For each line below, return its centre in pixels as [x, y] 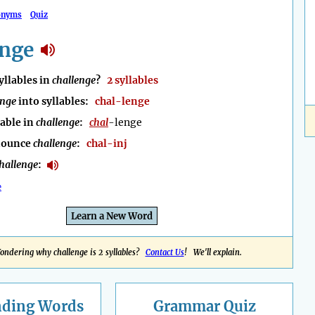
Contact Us [165, 253]
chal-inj [107, 144]
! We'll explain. [213, 253]
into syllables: [56, 102]
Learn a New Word [112, 217]
